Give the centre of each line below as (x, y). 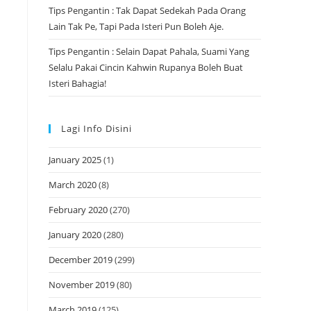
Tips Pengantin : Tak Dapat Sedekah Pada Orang (147, 10)
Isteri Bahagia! (77, 83)
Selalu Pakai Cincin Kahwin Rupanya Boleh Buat (146, 67)
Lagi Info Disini (96, 128)
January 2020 (75, 235)
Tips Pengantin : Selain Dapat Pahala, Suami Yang (149, 51)
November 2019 (82, 285)
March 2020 (73, 185)
